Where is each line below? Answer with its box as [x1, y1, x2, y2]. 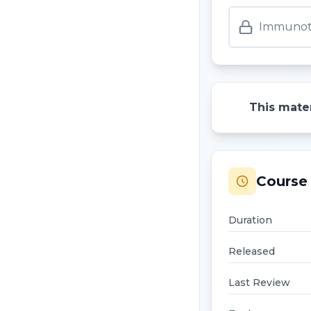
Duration [228, 214, 272, 226]
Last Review [228, 276, 290, 289]
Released [228, 245, 275, 258]
